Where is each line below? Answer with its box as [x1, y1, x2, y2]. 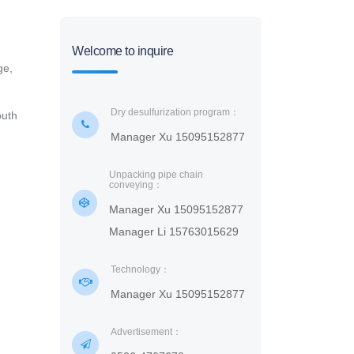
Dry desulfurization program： [111, 107, 239, 118]
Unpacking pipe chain [108, 169, 203, 180]
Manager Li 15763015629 [108, 225, 239, 238]
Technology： [111, 264, 170, 275]
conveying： [108, 179, 163, 190]
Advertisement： [111, 326, 182, 337]
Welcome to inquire [72, 44, 173, 58]
